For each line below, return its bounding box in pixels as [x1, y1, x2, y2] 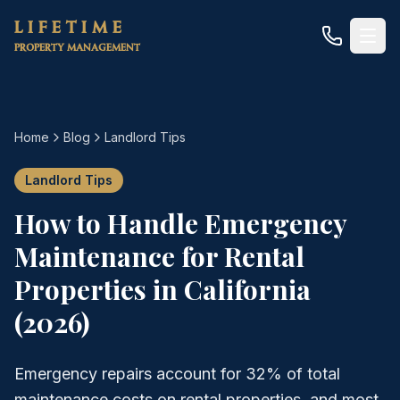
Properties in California [14, 271, 311, 307]
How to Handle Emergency [14, 205, 346, 241]
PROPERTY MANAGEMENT [14, 42, 140, 54]
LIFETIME [14, 19, 127, 38]
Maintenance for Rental [14, 238, 304, 274]
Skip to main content [6, 8, 146, 26]
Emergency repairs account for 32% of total [14, 364, 340, 383]
